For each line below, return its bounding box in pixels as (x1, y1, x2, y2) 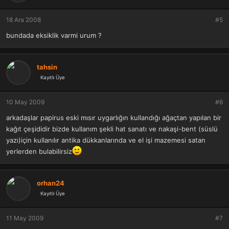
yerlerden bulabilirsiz (6, 147, 72, 156)
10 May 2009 (6, 98, 44, 106)
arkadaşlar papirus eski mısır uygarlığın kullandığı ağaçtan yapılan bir (6, 113, 221, 122)
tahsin (37, 62, 57, 71)
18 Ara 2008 (6, 16, 41, 24)
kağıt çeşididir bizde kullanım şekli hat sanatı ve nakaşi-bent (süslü (6, 125, 218, 133)
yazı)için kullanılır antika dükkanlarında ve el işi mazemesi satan (6, 136, 205, 144)
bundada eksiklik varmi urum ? (6, 31, 102, 39)
